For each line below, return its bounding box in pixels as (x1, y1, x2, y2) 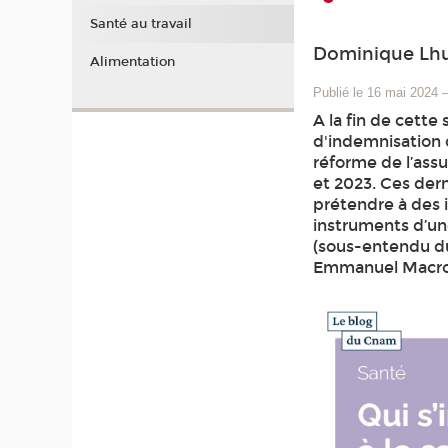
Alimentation (89, 53, 175, 70)
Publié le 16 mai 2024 (313, 85, 439, 101)
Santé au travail (89, 16, 192, 33)
